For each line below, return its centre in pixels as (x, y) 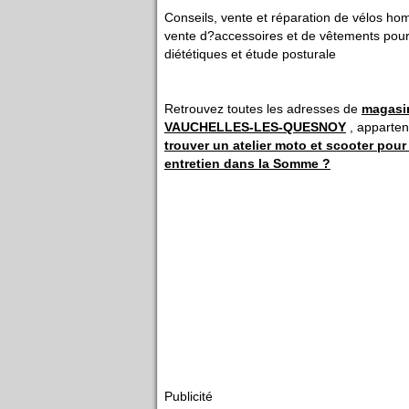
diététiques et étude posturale (250, 54)
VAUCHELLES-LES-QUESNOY (255, 127)
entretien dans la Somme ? (247, 163)
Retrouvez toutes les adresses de (263, 109)
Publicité (189, 396)
